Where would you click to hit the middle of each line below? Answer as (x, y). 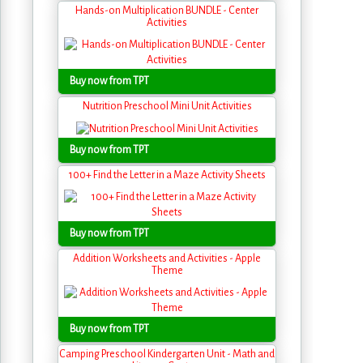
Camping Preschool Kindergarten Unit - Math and (167, 354)
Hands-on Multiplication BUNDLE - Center (167, 11)
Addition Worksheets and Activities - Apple (167, 258)
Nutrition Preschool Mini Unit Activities (167, 107)
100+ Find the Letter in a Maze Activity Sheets (167, 175)
